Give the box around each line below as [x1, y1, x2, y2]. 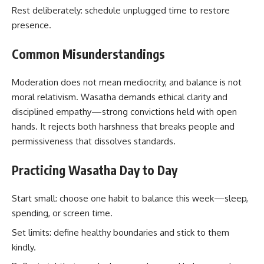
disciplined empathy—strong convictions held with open [12, 106, 237, 118]
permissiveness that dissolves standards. [12, 136, 176, 147]
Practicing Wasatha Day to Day [12, 161, 177, 178]
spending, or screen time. [12, 207, 113, 219]
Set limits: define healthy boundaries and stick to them [12, 226, 229, 238]
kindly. [12, 241, 36, 253]
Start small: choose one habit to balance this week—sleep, [12, 193, 248, 204]
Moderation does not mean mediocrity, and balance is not [12, 77, 242, 88]
